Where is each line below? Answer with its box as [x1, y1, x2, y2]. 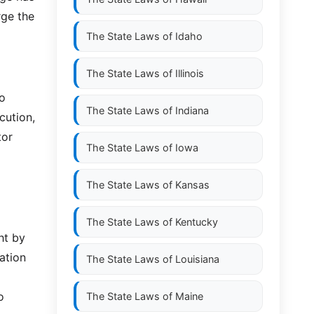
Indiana [175, 104, 209, 116]
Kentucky [175, 216, 218, 228]
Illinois [175, 67, 204, 79]
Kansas [175, 179, 210, 191]
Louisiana [175, 253, 219, 265]
